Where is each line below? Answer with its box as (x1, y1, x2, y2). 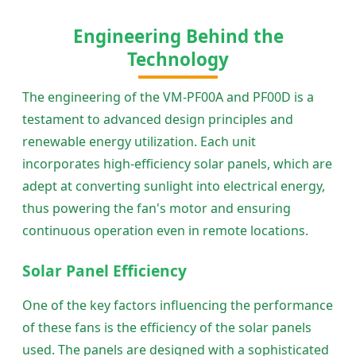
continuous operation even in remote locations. (22, 222, 308, 240)
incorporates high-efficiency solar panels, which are (22, 155, 332, 173)
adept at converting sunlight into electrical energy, (22, 177, 325, 195)
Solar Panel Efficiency (22, 260, 187, 282)
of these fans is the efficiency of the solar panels (22, 319, 311, 337)
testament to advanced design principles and (22, 110, 293, 129)
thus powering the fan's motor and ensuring (22, 199, 291, 218)
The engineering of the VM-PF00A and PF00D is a (22, 88, 314, 106)
